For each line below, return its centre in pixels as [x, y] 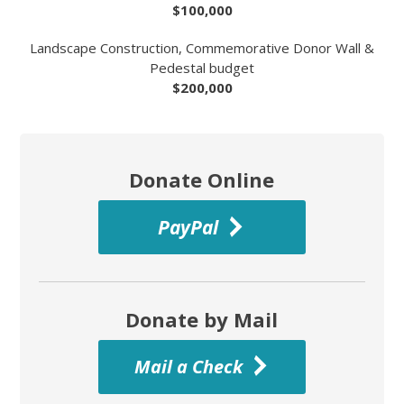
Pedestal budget [202, 68]
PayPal [188, 227]
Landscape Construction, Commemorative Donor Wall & [202, 48]
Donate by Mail [202, 319]
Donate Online [202, 179]
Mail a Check [188, 367]
